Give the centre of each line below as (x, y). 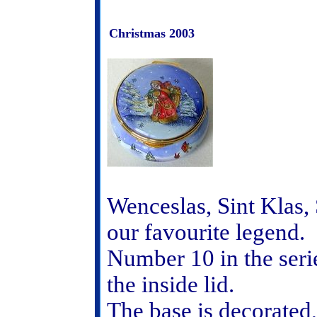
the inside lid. (171, 284)
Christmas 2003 (152, 33)
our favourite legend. (206, 232)
